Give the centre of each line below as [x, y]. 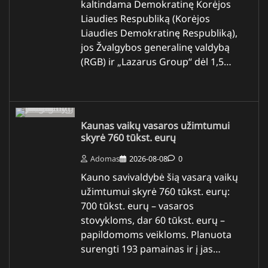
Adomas [105, 158]
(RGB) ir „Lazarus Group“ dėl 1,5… [156, 61]
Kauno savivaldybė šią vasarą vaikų [159, 177]
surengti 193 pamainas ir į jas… [151, 249]
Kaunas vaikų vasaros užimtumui [155, 125]
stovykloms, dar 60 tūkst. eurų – [153, 220]
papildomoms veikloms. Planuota [156, 234]
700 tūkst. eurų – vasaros [137, 205]
